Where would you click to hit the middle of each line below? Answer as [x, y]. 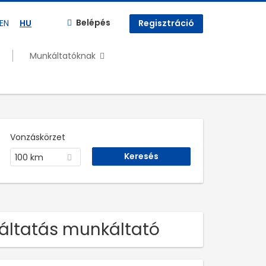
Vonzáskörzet [37, 137]
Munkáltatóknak [63, 56]
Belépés [93, 23]
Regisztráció [166, 23]
